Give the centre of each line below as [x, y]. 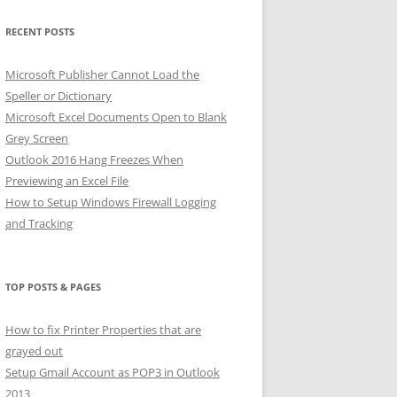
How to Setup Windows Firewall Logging [111, 202]
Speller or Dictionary [58, 96]
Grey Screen [37, 138]
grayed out [34, 351]
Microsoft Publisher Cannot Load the [102, 74]
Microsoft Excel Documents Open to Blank [116, 117]
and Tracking [39, 223]
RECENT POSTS [40, 31]
